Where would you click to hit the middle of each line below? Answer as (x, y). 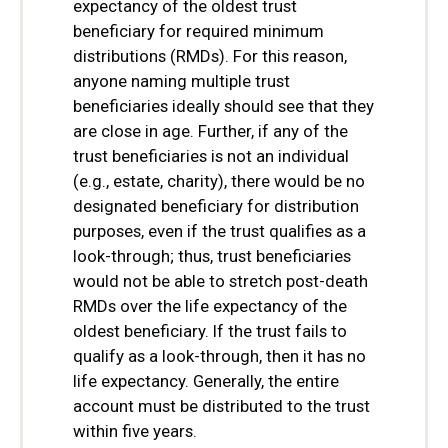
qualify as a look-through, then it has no (219, 355)
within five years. (135, 430)
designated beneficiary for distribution (216, 205)
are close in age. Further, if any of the (210, 130)
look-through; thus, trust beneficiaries (212, 255)
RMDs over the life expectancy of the (210, 305)
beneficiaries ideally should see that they (223, 105)
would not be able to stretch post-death (220, 280)
